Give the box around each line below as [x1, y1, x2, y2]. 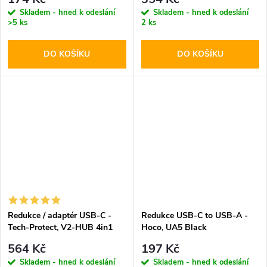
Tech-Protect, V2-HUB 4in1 [8, 221, 113, 233]
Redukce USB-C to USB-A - [141, 209, 248, 221]
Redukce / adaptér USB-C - [8, 209, 111, 221]
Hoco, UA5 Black [141, 221, 207, 233]
